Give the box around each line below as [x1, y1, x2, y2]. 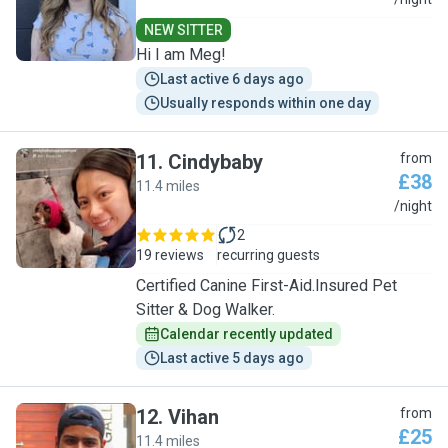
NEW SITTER [144, 22, 223, 38]
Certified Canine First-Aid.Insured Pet [136, 276, 397, 295]
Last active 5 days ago [160, 350, 304, 366]
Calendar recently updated [160, 326, 333, 342]
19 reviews [136, 247, 204, 263]
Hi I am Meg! [136, 45, 226, 64]
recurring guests [217, 247, 320, 263]
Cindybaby [168, 150, 263, 174]
